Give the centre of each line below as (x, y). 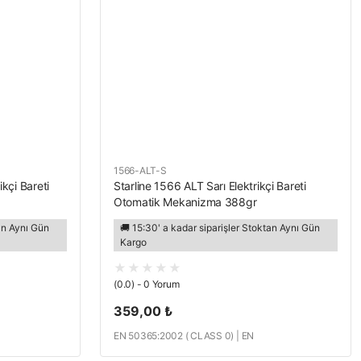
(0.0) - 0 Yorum (147, 284)
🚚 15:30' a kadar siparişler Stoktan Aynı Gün (220, 228)
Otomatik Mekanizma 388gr (185, 202)
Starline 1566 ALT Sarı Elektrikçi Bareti (210, 186)
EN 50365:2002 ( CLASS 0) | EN (184, 336)
